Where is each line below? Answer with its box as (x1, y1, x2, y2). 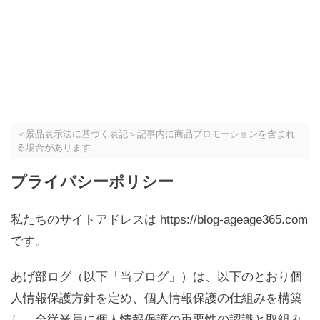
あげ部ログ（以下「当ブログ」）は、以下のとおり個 (11, 270, 302, 284)
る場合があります (16, 142, 91, 153)
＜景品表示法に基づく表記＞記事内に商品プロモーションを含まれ (16, 129, 295, 139)
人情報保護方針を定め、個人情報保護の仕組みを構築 (11, 291, 302, 305)
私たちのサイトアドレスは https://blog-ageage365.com (11, 213, 308, 226)
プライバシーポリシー (11, 173, 174, 191)
